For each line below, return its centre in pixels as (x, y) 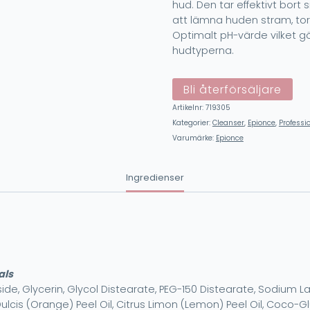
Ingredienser (155, 178)
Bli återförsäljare (232, 89)
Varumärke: (194, 138)
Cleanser (228, 122)
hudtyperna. (203, 51)
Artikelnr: (189, 107)
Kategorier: (192, 122)
